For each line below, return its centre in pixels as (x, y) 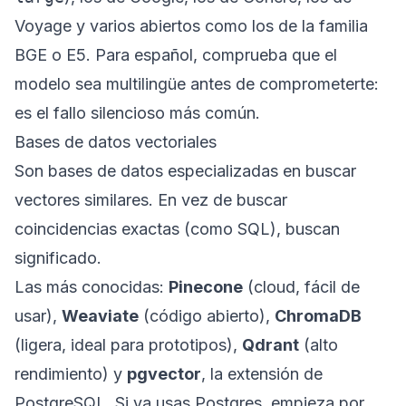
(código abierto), (207, 316)
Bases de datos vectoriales (116, 142)
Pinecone (206, 287)
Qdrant (271, 345)
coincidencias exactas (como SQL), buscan (177, 229)
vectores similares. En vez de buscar (151, 200)
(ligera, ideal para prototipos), (128, 345)
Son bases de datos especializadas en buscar (185, 171)
